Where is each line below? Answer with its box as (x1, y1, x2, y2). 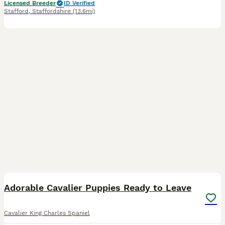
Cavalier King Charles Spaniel (4, 209, 90, 216)
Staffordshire (32, 8, 71, 15)
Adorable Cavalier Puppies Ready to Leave (4, 182, 191, 193)
